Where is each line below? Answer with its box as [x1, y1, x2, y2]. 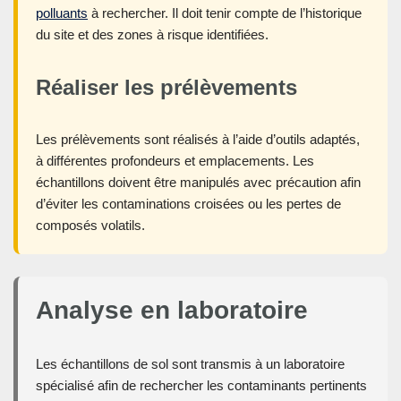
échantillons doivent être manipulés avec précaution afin [36, 175, 361, 191]
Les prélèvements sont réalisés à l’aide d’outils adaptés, [36, 132, 360, 148]
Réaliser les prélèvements [36, 75, 297, 100]
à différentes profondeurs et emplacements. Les [36, 153, 314, 169]
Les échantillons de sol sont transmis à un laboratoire [36, 356, 345, 372]
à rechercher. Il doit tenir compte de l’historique [88, 5, 362, 21]
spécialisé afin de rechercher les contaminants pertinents [36, 378, 367, 394]
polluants [36, 5, 88, 21]
